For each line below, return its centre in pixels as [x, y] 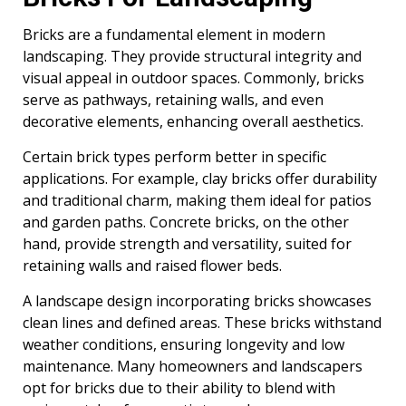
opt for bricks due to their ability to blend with [179, 387]
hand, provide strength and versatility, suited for [187, 243]
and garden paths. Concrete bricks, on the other [186, 222]
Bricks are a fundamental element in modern [174, 34]
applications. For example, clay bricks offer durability [200, 178]
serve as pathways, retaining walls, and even [173, 99]
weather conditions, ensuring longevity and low [184, 344]
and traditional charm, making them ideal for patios [197, 200]
